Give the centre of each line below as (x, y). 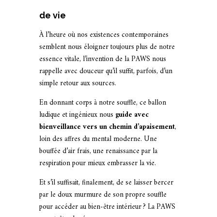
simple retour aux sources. (77, 84)
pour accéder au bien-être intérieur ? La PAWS (107, 207)
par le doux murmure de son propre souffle (103, 195)
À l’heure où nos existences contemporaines (104, 35)
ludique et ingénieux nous (77, 115)
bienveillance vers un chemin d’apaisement (107, 127)
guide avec (132, 115)
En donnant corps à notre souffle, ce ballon (102, 103)
